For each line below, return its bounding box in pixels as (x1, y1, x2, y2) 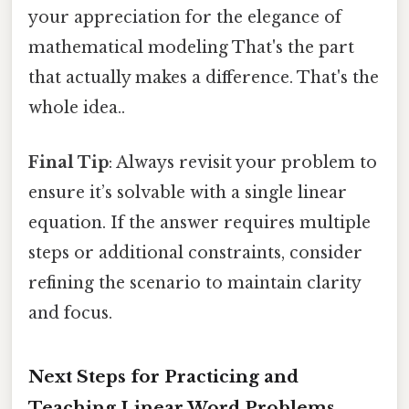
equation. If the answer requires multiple (28, 212, 371, 233)
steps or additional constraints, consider (28, 242, 362, 263)
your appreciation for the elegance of (28, 7, 341, 28)
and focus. (28, 302, 112, 323)
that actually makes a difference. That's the (28, 68, 379, 89)
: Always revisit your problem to (109, 152, 377, 173)
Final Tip (28, 152, 109, 173)
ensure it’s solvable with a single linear (28, 182, 347, 203)
